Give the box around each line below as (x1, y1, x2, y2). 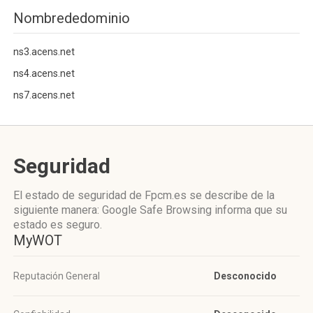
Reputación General (13, 270, 100, 282)
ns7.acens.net (13, 89, 75, 101)
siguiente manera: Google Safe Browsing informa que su (13, 203, 287, 217)
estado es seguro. (13, 218, 102, 231)
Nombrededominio (13, 10, 130, 27)
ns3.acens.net (13, 46, 75, 57)
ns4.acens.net (13, 68, 75, 79)
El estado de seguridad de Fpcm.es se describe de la (13, 189, 275, 202)
